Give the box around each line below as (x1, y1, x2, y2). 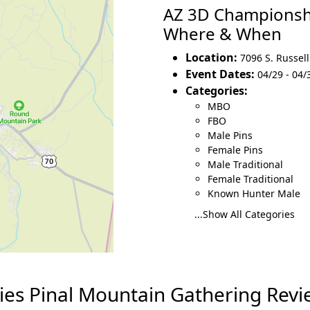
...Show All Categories (194, 207, 295, 221)
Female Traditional (208, 172, 293, 185)
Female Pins (208, 143, 263, 156)
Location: (185, 49, 237, 65)
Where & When (163, 21, 282, 45)
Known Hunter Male (208, 186, 300, 200)
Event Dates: (185, 66, 255, 82)
